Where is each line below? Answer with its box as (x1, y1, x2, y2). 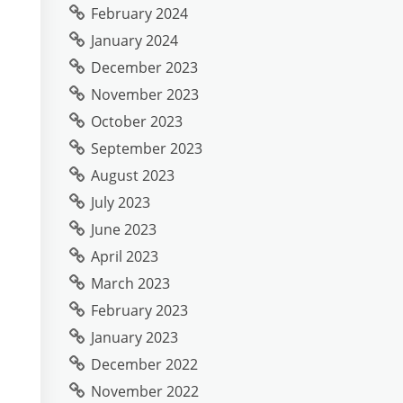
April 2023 (91, 246, 158, 266)
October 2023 (91, 112, 183, 131)
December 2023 (91, 58, 198, 77)
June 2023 (91, 219, 157, 239)
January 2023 (91, 327, 178, 347)
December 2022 (91, 354, 198, 374)
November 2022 (91, 381, 199, 401)
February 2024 (91, 4, 188, 23)
